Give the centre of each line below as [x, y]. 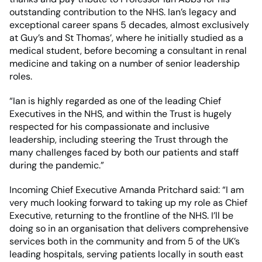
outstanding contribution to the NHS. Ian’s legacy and [123, 12]
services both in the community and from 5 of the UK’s [125, 241]
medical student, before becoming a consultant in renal [128, 50]
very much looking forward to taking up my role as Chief [128, 202]
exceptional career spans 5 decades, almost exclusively [129, 25]
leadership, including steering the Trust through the [119, 139]
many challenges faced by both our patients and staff [124, 152]
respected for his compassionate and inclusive [109, 126]
